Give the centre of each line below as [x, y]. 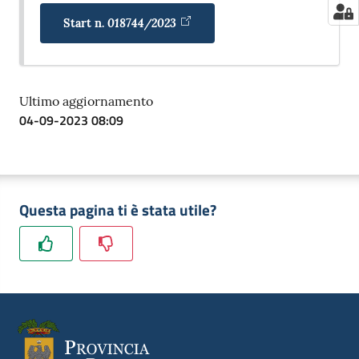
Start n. [85, 24]
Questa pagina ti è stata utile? [118, 210]
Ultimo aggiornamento [86, 101]
